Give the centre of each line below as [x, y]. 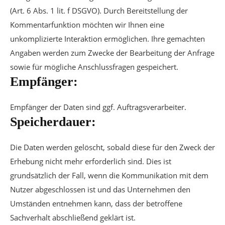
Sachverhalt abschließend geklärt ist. [73, 217]
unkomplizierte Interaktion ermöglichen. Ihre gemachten [107, 39]
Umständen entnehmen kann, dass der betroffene [96, 203]
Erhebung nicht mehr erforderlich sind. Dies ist [91, 161]
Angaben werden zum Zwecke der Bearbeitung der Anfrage [112, 53]
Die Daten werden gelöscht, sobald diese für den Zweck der [113, 147]
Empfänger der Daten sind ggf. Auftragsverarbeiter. [98, 107]
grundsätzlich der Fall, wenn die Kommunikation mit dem [109, 175]
